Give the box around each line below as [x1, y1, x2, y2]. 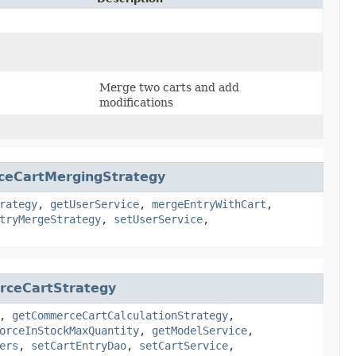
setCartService [139, 339, 228, 352]
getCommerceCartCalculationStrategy [12, 308, 228, 322]
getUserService [50, 197, 139, 211]
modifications [99, 95, 173, 109]
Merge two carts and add [99, 80, 239, 94]
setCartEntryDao [31, 339, 126, 352]
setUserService [114, 212, 203, 226]
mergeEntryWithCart [152, 197, 266, 211]
